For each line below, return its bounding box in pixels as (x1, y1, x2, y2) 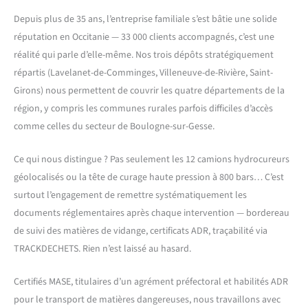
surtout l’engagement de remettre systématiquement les (14, 188, 247, 202)
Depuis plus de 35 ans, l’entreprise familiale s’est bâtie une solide (14, 12, 277, 26)
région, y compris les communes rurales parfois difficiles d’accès (14, 101, 273, 115)
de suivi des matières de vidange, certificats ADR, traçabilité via (14, 223, 267, 238)
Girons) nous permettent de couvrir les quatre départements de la (14, 83, 285, 98)
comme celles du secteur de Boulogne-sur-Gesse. (14, 119, 214, 133)
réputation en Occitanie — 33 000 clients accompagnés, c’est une (14, 30, 274, 44)
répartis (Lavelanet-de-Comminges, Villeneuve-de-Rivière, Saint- (14, 65, 273, 80)
